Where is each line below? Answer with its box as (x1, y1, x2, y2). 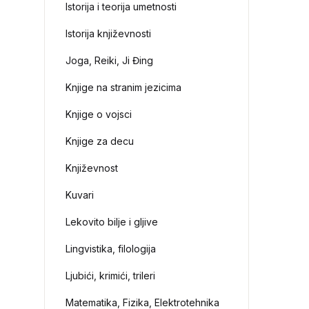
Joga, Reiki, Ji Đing (66, 54, 154, 66)
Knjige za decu (66, 135, 134, 147)
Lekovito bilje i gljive (66, 216, 159, 228)
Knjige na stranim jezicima (66, 81, 182, 93)
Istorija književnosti (66, 28, 152, 39)
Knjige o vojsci (66, 108, 132, 120)
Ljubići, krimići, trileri (66, 270, 156, 281)
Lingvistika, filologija (66, 243, 157, 255)
